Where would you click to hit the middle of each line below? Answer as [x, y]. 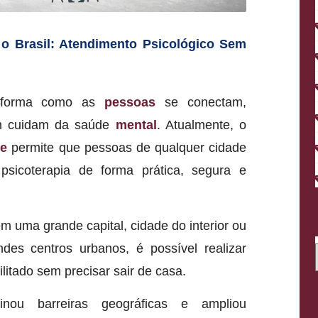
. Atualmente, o [202, 125]
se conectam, [201, 102]
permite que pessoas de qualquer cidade [127, 147]
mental [136, 125]
